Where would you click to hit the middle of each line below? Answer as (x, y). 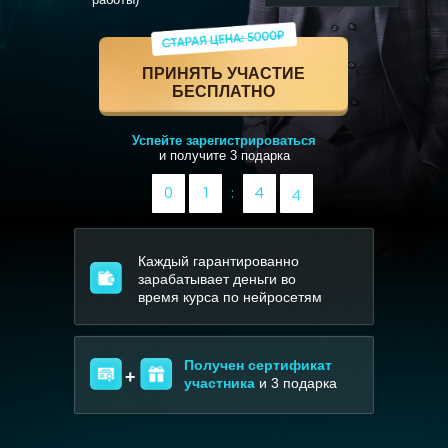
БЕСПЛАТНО (223, 91)
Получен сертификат (258, 365)
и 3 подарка (296, 383)
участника (219, 383)
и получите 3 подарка (224, 155)
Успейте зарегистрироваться (224, 140)
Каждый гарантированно (218, 261)
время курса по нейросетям (230, 297)
